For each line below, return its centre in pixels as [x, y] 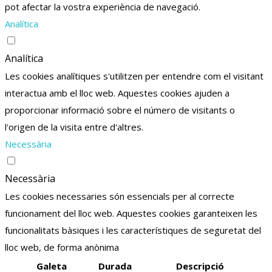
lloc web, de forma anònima [62, 247]
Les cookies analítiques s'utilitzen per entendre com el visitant [134, 76]
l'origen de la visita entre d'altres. [74, 127]
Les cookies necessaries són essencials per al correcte [120, 196]
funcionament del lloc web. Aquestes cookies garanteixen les [131, 213]
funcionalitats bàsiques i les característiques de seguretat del [133, 230]
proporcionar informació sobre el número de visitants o [120, 110]
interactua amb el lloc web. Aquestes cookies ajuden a [117, 93]
